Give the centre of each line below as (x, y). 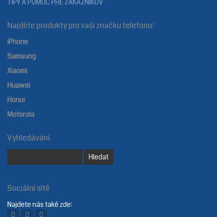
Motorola (21, 114)
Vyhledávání (29, 138)
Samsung (22, 56)
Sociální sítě (29, 188)
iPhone (18, 41)
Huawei (19, 85)
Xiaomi (17, 70)
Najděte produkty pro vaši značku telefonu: (81, 25)
